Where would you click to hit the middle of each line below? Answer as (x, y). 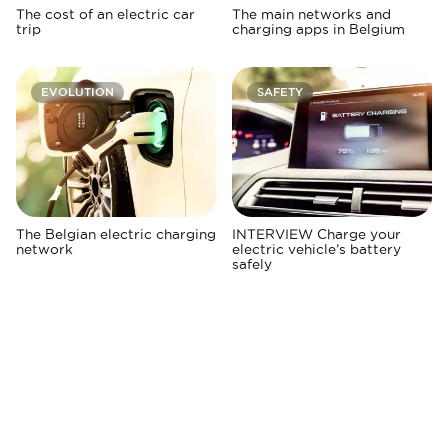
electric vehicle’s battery (316, 249)
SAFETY (280, 92)
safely (252, 264)
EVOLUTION (77, 92)
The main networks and (311, 14)
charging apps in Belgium (318, 29)
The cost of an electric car (105, 14)
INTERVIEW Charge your (316, 234)
